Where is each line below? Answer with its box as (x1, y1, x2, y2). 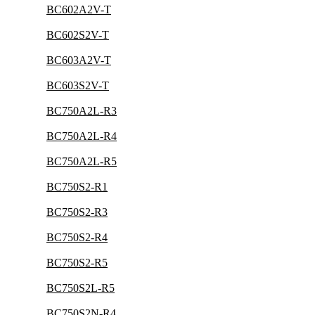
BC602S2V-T (46, 29, 109, 41)
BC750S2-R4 (46, 231, 108, 243)
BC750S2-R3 (46, 206, 108, 218)
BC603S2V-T (46, 79, 109, 91)
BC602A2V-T (46, 4, 111, 15)
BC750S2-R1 (46, 181, 108, 193)
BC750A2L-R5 (46, 155, 117, 167)
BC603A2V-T (46, 54, 111, 66)
